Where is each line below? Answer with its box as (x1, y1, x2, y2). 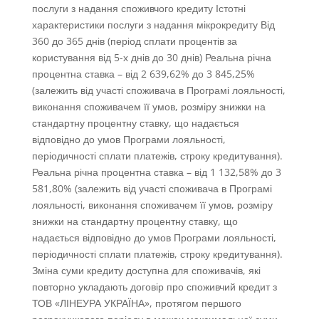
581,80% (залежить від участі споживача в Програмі (31, 182, 272, 196)
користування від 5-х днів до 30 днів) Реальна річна (31, 51, 271, 65)
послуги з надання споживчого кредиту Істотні (31, 1, 246, 16)
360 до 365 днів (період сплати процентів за (31, 34, 237, 48)
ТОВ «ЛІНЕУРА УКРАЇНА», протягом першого (31, 296, 241, 310)
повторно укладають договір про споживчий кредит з (31, 280, 277, 294)
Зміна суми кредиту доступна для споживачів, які (31, 263, 261, 278)
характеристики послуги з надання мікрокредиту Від (31, 18, 275, 32)
